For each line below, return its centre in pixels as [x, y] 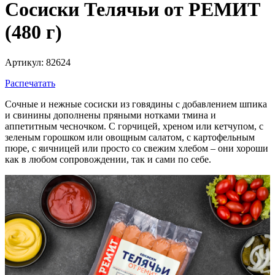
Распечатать [30, 83]
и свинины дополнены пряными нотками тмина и [110, 115]
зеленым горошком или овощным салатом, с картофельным [130, 137]
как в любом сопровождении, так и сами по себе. [108, 159]
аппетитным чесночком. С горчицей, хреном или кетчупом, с [134, 126]
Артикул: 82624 [38, 62]
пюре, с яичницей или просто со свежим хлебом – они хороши [137, 148]
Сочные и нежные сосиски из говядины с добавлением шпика [136, 104]
